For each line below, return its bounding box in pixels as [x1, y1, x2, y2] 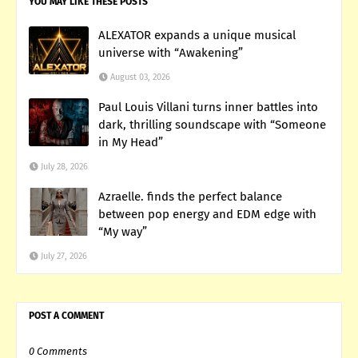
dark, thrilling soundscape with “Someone [98, 117, 326, 132]
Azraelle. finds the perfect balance [98, 189, 282, 204]
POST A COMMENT [29, 309, 104, 321]
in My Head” [98, 134, 163, 149]
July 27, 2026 [41, 250, 87, 261]
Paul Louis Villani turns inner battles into [98, 99, 318, 114]
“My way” [98, 224, 147, 239]
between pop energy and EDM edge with [98, 206, 316, 221]
